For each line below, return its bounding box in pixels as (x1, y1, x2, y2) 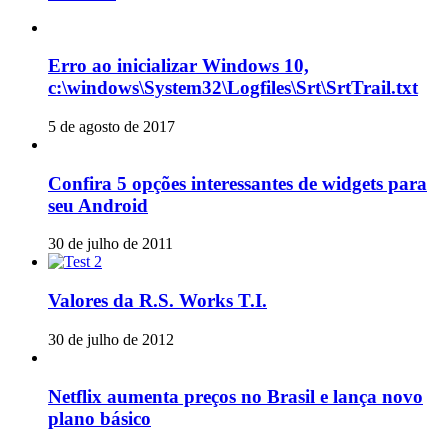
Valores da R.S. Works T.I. (48, 290, 267, 312)
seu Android (48, 194, 148, 216)
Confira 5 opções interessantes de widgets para (48, 172, 427, 194)
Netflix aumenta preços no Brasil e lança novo (48, 385, 423, 407)
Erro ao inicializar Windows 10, (48, 55, 309, 77)
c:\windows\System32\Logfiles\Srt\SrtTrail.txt (48, 77, 418, 99)
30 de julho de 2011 (48, 235, 173, 253)
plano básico (48, 407, 151, 429)
